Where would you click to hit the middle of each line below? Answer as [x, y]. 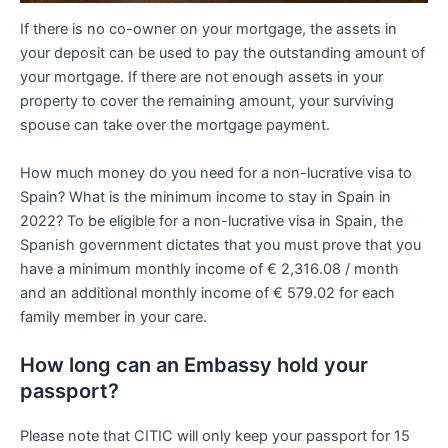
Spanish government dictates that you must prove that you [220, 244]
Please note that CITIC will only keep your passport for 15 [215, 436]
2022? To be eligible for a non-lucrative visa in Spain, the [211, 220]
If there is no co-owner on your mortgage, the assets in [208, 29]
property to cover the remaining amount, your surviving [207, 101]
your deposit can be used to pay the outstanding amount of [222, 53]
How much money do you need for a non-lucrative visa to [216, 172]
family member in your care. [113, 316]
